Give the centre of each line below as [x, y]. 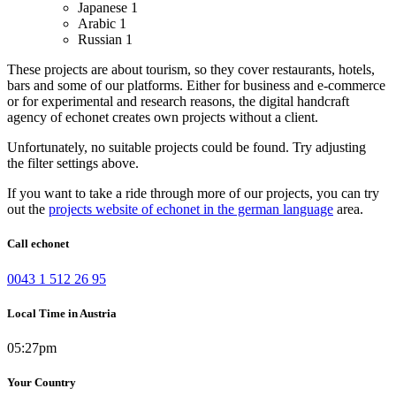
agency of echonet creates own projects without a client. [163, 118]
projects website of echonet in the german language [191, 209]
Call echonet [38, 244]
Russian [102, 40]
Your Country [42, 383]
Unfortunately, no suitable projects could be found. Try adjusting [187, 148]
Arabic [99, 24]
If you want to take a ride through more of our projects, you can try [193, 194]
